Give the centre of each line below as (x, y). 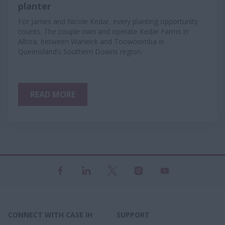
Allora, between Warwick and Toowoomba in (91, 41)
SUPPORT (133, 215)
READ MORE (53, 94)
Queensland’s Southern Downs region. (80, 51)
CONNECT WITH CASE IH (50, 215)
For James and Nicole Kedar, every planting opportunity (108, 21)
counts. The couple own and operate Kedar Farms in (103, 31)
